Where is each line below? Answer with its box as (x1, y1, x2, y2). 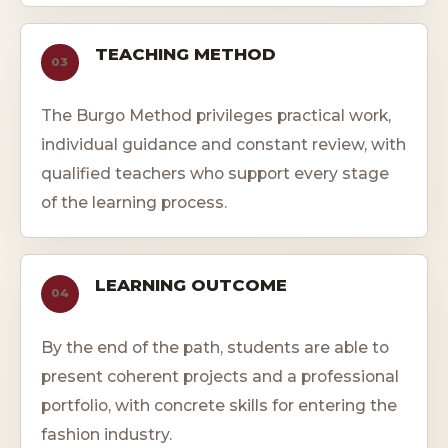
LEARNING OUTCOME (94, 275, 287, 296)
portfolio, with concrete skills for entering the (41, 395, 397, 415)
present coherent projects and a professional (41, 366, 399, 386)
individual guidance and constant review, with (41, 135, 406, 155)
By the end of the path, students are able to (41, 337, 389, 357)
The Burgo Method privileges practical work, (41, 106, 391, 126)
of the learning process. (41, 193, 227, 213)
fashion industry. (41, 424, 172, 444)
